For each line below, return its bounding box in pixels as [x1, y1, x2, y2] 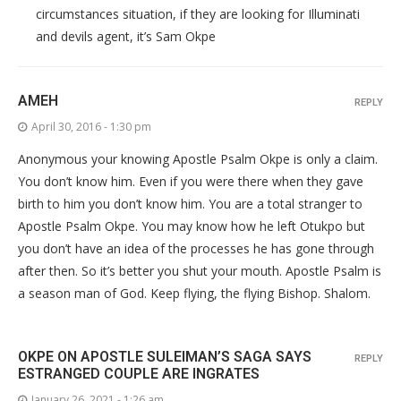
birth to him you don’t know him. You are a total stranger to [18, 195, 363, 212]
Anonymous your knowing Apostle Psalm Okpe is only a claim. [18, 150, 378, 167]
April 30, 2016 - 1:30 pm [31, 119, 151, 134]
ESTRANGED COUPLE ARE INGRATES [18, 365, 260, 382]
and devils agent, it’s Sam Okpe [36, 28, 216, 45]
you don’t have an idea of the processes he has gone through [18, 240, 374, 257]
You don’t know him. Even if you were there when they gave [18, 173, 363, 190]
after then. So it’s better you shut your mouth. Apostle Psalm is [18, 262, 381, 279]
